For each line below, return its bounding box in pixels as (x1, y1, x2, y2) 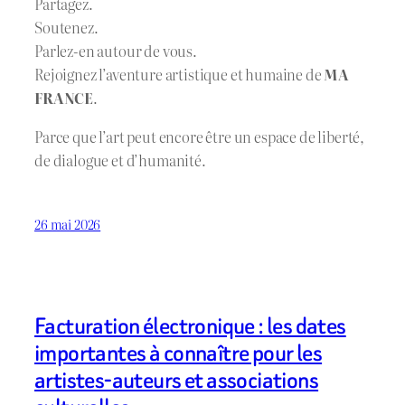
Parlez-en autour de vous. (34, 40, 197, 62)
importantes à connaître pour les (34, 337, 323, 370)
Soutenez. (34, 16, 99, 39)
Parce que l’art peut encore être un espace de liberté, (34, 125, 365, 147)
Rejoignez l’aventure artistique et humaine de (34, 63, 325, 86)
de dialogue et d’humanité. (34, 148, 206, 171)
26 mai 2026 (34, 214, 101, 234)
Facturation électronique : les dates (34, 310, 346, 343)
